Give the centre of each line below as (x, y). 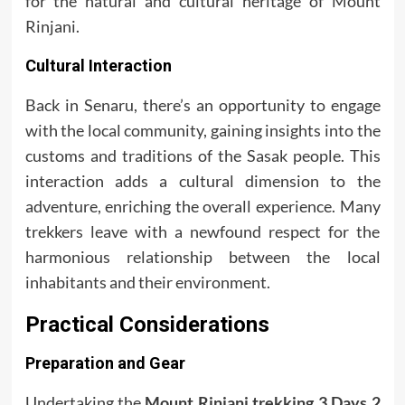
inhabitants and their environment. (147, 283)
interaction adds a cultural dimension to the (202, 181)
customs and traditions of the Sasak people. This (202, 156)
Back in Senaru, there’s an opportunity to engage (202, 105)
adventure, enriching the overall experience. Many (202, 207)
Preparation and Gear (105, 363)
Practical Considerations (147, 325)
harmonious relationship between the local (202, 257)
